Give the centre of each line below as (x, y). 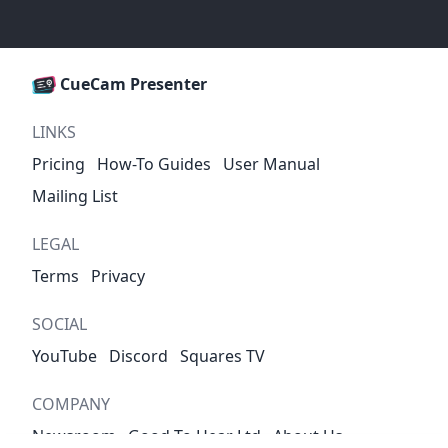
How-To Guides (154, 163)
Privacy (118, 275)
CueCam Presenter (131, 83)
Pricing (58, 163)
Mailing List (75, 195)
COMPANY (71, 403)
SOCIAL (59, 323)
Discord (138, 355)
